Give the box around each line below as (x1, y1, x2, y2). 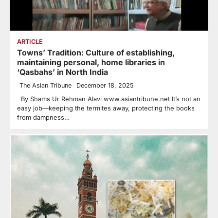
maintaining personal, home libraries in (17, 57, 165, 68)
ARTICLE (17, 38, 43, 46)
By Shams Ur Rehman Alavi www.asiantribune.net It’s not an (17, 95, 200, 103)
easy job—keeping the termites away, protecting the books (17, 104, 195, 112)
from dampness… (17, 113, 70, 122)
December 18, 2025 (76, 82, 133, 90)
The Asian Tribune (19, 82, 72, 90)
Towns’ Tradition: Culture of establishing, (17, 48, 175, 58)
